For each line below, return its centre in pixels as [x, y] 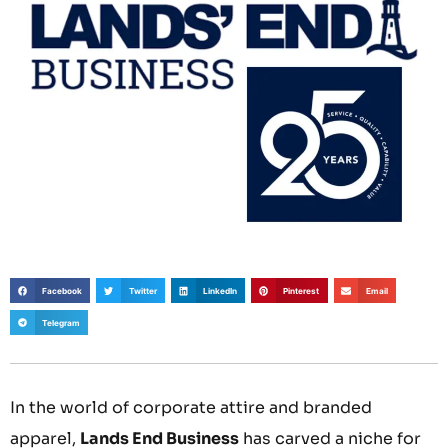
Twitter [142, 290]
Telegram [61, 322]
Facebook [62, 290]
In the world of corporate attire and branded [191, 407]
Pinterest [301, 290]
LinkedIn [220, 290]
